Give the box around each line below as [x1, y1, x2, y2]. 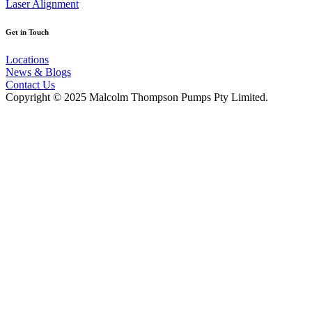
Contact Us [6, 78, 55, 91]
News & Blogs [6, 65, 71, 78]
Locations [6, 53, 49, 65]
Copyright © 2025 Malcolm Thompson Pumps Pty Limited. [6, 91, 268, 103]
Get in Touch [6, 27, 49, 36]
